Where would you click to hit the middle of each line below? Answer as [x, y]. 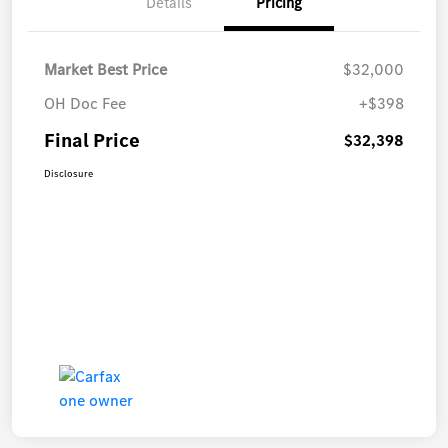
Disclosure [68, 173]
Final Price [92, 140]
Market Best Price [105, 69]
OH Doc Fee [85, 103]
